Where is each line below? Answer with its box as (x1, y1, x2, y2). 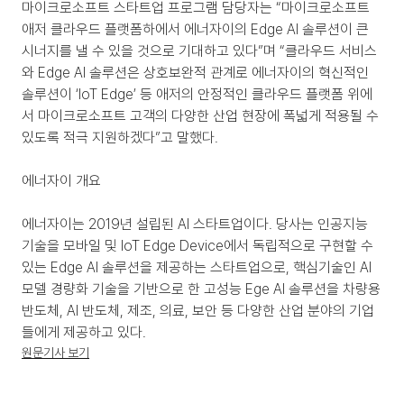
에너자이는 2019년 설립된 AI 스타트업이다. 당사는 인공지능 (22, 216, 368, 233)
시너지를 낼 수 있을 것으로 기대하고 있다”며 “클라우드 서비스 (22, 42, 377, 60)
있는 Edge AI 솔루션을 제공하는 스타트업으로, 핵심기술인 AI (22, 259, 372, 276)
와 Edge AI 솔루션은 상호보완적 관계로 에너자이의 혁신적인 (22, 64, 369, 81)
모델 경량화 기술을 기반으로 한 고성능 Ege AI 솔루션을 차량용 (22, 280, 381, 298)
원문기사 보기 (22, 345, 89, 360)
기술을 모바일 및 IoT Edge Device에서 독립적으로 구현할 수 (22, 237, 373, 254)
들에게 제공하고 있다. (22, 324, 146, 341)
